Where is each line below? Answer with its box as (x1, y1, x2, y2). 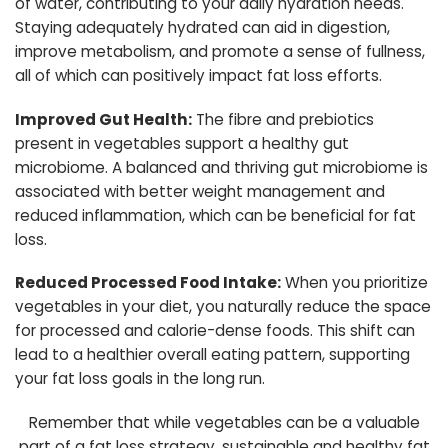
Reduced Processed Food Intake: (15, 272, 281, 294)
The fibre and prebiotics (192, 108, 374, 130)
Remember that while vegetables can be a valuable (28, 412, 420, 434)
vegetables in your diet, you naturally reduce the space (15, 296, 431, 318)
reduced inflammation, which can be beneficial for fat (15, 204, 416, 226)
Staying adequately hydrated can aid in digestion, (15, 16, 390, 38)
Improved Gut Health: (15, 108, 192, 130)
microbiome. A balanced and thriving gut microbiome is (15, 156, 428, 178)
